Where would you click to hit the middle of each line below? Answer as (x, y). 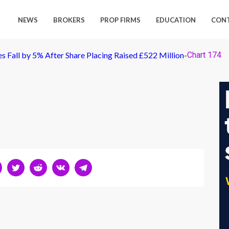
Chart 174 (204, 55)
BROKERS (69, 20)
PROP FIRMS (121, 20)
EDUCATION (176, 20)
